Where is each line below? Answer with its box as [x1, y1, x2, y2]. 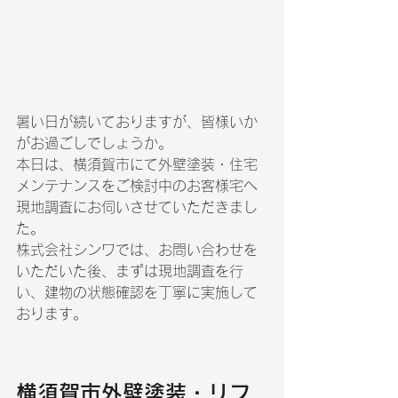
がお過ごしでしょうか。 [16, 136, 172, 150]
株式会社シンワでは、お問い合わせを [16, 243, 258, 257]
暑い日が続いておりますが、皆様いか [16, 115, 258, 129]
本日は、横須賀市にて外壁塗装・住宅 [16, 157, 258, 171]
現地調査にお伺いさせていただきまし [16, 200, 258, 214]
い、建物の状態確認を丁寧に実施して [16, 285, 258, 299]
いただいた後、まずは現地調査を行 [16, 264, 243, 278]
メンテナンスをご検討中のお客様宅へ [16, 179, 258, 193]
